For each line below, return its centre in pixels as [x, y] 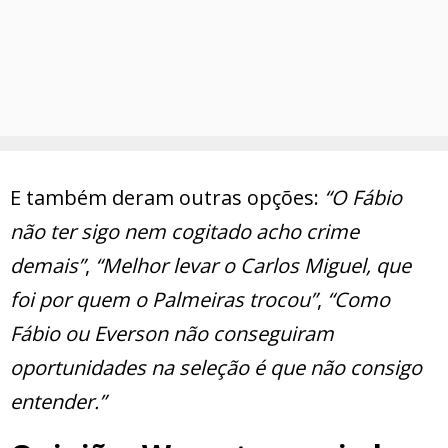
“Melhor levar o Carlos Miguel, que [253, 266]
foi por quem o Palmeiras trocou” [163, 300]
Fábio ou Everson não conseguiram [172, 334]
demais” [47, 266]
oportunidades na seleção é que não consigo [216, 368]
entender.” [58, 402]
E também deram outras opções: [167, 198]
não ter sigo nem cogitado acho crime [184, 232]
